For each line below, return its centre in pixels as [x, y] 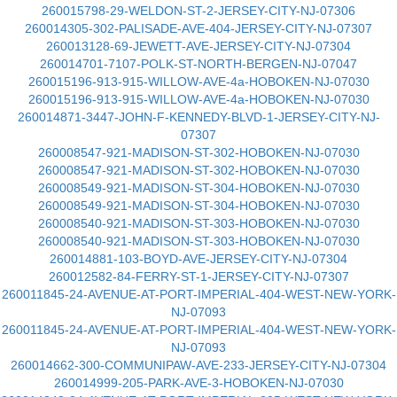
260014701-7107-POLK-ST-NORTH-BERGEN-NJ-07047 [198, 64]
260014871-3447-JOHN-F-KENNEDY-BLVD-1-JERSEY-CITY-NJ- [198, 117]
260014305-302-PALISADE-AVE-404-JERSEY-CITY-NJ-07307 [198, 28]
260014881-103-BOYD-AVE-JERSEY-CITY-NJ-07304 [198, 259]
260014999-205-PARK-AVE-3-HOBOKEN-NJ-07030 [198, 383]
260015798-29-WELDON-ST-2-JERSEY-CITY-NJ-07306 [198, 11]
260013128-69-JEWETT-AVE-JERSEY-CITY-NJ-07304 [198, 46]
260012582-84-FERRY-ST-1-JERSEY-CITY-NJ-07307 [198, 276]
